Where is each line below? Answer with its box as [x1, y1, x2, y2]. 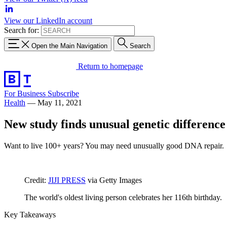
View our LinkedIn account [4, 16, 92, 25]
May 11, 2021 [37, 98, 82, 107]
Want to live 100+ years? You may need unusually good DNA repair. [4, 141, 224, 150]
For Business [4, 89, 48, 98]
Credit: [24, 175, 48, 184]
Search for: [4, 26, 39, 34]
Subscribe [48, 89, 79, 98]
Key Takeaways [4, 210, 56, 219]
